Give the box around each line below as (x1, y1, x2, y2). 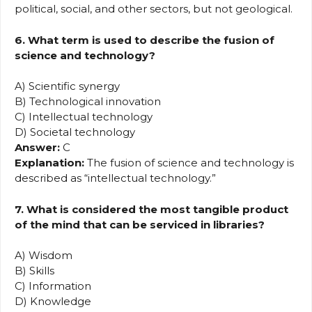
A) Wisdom (15, 249, 72, 263)
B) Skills (15, 264, 54, 278)
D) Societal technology (15, 125, 135, 139)
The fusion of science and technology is (84, 156, 294, 170)
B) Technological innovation (15, 95, 161, 109)
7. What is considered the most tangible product (15, 202, 288, 216)
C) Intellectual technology (15, 110, 153, 124)
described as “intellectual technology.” (15, 171, 216, 185)
